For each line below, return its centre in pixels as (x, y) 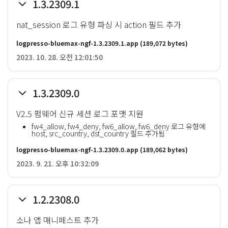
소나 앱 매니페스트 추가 (58, 220)
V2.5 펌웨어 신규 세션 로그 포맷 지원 (80, 113)
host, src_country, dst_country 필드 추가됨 (98, 133)
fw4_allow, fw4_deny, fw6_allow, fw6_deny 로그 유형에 (119, 126)
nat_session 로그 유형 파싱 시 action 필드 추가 (99, 24)
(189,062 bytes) (163, 149)
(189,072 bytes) (163, 43)
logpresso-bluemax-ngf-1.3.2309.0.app (77, 149)
